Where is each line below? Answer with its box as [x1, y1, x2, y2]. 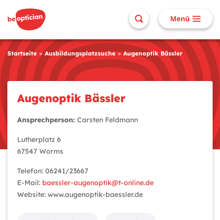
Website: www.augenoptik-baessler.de [17, 190, 143, 199]
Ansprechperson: [17, 115, 75, 124]
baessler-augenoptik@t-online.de [42, 178, 154, 187]
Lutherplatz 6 [17, 135, 61, 144]
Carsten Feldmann [75, 115, 138, 124]
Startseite [7, 50, 37, 57]
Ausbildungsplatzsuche [45, 50, 115, 57]
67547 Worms [17, 147, 63, 156]
